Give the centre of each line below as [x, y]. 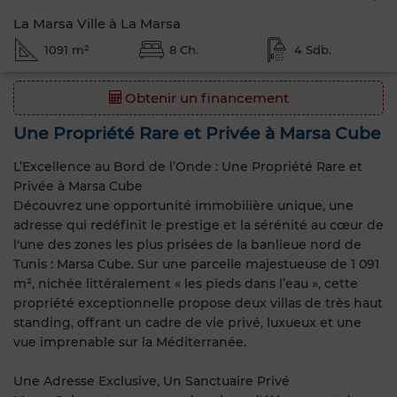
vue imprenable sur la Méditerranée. [130, 342]
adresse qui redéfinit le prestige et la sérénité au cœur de [198, 225]
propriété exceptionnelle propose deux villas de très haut [198, 303]
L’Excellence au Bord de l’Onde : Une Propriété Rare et [188, 166]
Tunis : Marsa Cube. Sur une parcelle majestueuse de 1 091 [196, 264]
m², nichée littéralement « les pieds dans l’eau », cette [186, 283]
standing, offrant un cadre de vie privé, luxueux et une [187, 322]
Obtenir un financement [205, 98]
